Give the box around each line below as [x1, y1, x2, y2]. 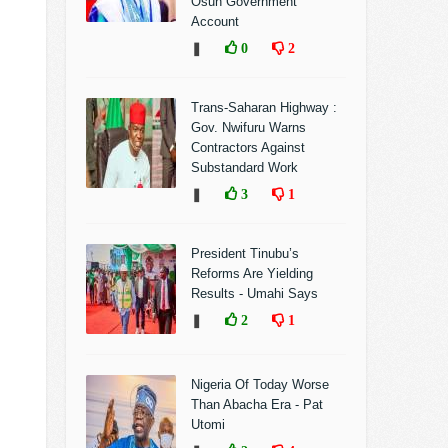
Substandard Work [191, 160, 298, 175]
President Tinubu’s [191, 246, 299, 261]
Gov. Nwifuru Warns [191, 120, 306, 135]
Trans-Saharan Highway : [191, 100, 341, 115]
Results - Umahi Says [191, 286, 318, 301]
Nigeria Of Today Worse [191, 377, 329, 392]
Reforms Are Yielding [191, 266, 313, 281]
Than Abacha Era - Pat [191, 397, 323, 412]
